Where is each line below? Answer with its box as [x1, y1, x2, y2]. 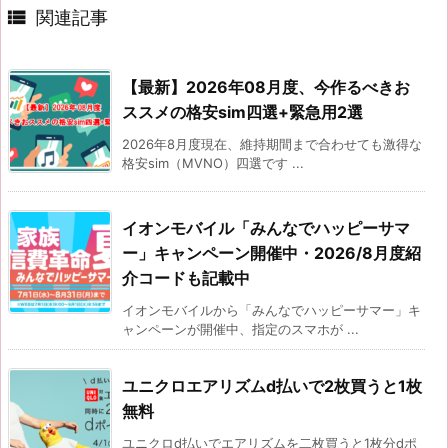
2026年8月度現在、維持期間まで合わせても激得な [122, 135, 422, 152]
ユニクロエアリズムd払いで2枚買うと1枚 [122, 375, 422, 396]
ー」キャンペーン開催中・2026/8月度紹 [122, 242, 421, 263]
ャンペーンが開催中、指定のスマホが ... [122, 320, 359, 337]
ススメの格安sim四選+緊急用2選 [122, 101, 363, 122]
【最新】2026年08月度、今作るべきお [122, 76, 410, 97]
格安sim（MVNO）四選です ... [122, 154, 304, 171]
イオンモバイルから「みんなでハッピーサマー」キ [122, 301, 421, 318]
